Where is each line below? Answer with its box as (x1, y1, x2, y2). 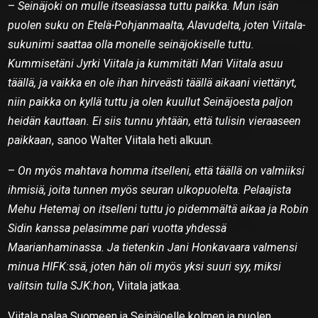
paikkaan (8, 133, 53, 147)
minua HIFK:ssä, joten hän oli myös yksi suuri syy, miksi (8, 259, 282, 273)
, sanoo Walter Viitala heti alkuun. (52, 133, 214, 147)
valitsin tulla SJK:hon (8, 278, 113, 292)
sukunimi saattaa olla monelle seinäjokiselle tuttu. (8, 37, 255, 51)
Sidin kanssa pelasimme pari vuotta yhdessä (8, 221, 227, 235)
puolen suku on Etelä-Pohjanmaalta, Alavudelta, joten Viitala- (8, 18, 306, 32)
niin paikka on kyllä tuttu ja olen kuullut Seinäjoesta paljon (8, 94, 294, 109)
